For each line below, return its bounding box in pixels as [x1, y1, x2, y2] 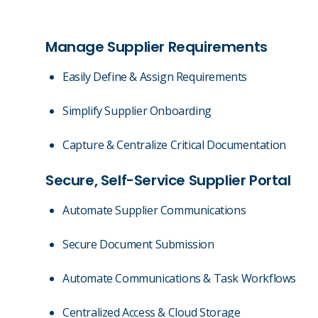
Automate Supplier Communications [62, 202, 246, 218]
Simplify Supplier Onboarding [62, 103, 212, 119]
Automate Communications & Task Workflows [62, 270, 296, 286]
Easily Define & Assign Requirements [62, 69, 247, 84]
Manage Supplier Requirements [45, 37, 268, 57]
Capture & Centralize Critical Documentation [62, 137, 286, 153]
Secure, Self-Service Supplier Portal [45, 170, 291, 190]
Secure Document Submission [62, 236, 214, 252]
